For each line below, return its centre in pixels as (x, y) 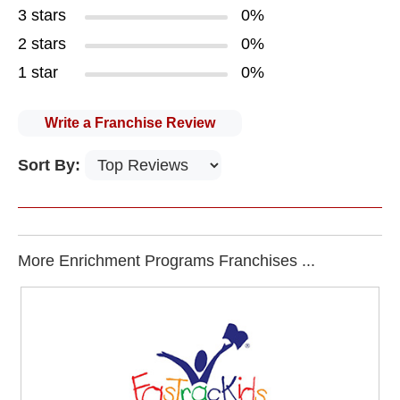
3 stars (42, 15)
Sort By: (51, 165)
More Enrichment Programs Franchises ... (167, 261)
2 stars (42, 44)
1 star (38, 72)
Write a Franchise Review (130, 123)
